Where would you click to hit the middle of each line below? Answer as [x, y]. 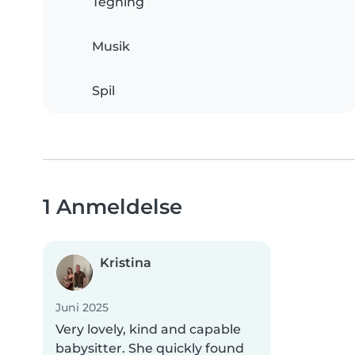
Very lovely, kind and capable [148, 330]
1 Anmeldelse [113, 207]
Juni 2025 [82, 308]
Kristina [126, 263]
